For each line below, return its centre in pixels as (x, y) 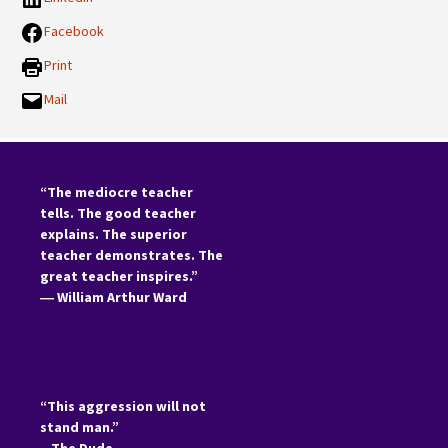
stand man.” (79, 427)
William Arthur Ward (122, 297)
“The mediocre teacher (116, 192)
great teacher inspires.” (119, 276)
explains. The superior (113, 234)
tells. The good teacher (118, 213)
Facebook (74, 31)
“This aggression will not (123, 406)
